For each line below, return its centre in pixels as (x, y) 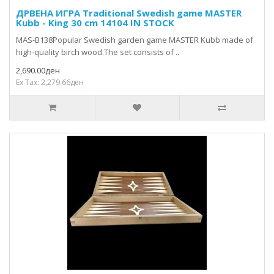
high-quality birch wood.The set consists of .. (98, 52)
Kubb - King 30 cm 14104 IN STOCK (95, 23)
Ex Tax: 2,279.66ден (50, 82)
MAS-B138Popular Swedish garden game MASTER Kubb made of (135, 40)
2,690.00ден (38, 70)
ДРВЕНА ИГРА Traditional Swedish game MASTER (129, 13)
